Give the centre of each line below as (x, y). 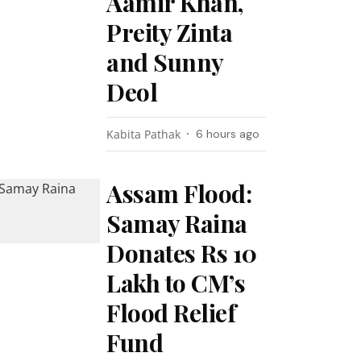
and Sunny (165, 62)
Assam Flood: (179, 193)
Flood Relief (171, 313)
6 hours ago (228, 134)
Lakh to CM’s (176, 283)
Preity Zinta (170, 32)
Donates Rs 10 (182, 253)
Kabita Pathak (144, 134)
